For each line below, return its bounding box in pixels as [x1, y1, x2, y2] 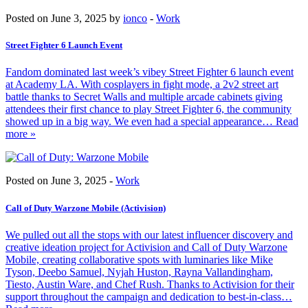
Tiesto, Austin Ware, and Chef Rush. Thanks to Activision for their [5, 278, 294, 290]
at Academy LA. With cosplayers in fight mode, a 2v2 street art [5, 78, 278, 91]
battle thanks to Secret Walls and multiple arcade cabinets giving [5, 91, 283, 103]
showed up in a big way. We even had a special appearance [5, 115, 262, 128]
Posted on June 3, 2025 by [5, 12, 123, 25]
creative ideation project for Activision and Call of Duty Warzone [5, 241, 287, 253]
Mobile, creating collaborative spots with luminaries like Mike [5, 253, 273, 265]
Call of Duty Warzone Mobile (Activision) [5, 202, 166, 213]
